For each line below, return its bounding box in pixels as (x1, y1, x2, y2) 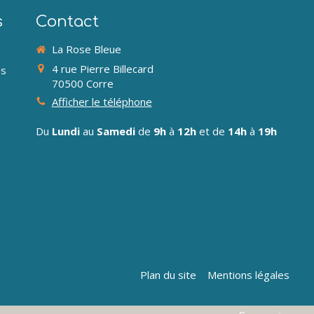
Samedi (96, 124, 135, 138)
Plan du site (139, 268, 196, 282)
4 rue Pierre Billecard (51, 61, 153, 76)
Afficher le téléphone (51, 94, 152, 109)
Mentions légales (207, 268, 289, 282)
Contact (35, 13, 99, 30)
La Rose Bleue (51, 42, 121, 56)
